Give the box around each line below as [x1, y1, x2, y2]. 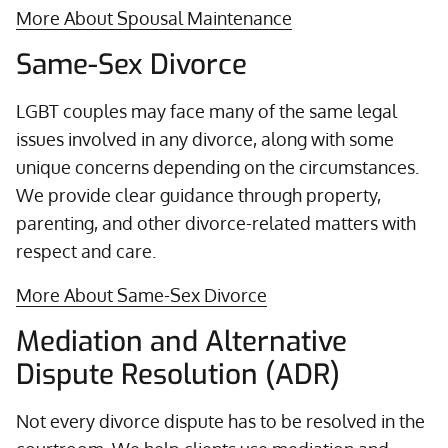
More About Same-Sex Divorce [16, 284, 267, 306]
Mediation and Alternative [16, 323, 347, 360]
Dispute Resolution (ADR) [16, 356, 340, 393]
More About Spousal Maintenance [16, 7, 292, 29]
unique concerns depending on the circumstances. [16, 156, 419, 178]
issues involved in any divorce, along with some [16, 128, 394, 150]
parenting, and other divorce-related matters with [16, 212, 416, 234]
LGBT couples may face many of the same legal [16, 100, 397, 122]
